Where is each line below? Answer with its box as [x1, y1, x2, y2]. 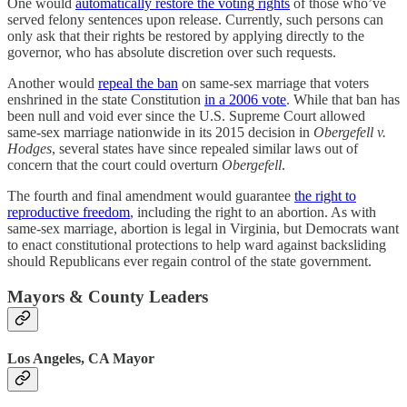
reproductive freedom [7, 204, 130, 221]
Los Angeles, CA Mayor [7, 351, 154, 367]
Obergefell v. [313, 124, 386, 141]
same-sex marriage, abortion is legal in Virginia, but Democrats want [7, 221, 399, 237]
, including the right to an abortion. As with [130, 204, 376, 221]
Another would [7, 75, 98, 92]
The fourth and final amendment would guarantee [7, 188, 294, 204]
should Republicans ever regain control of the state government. [7, 253, 372, 270]
